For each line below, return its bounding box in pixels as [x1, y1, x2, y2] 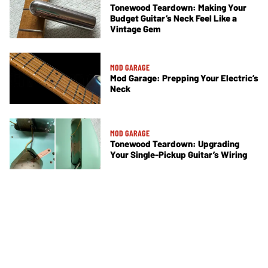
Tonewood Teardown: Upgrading [110, 138, 239, 149]
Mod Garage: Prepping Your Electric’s [110, 72, 258, 84]
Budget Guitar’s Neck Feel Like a [110, 12, 237, 23]
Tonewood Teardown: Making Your [110, 1, 246, 13]
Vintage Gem [110, 23, 161, 34]
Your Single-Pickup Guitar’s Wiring [110, 148, 247, 160]
